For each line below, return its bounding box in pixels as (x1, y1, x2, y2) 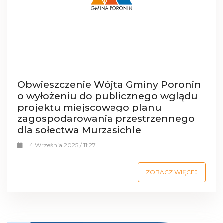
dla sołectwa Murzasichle (17, 123, 141, 136)
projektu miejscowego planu (17, 101, 162, 113)
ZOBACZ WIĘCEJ (146, 168, 198, 176)
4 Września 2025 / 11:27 (29, 141, 96, 149)
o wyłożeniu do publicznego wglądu (17, 89, 198, 102)
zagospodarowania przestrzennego (17, 112, 195, 124)
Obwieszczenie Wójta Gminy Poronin (17, 78, 201, 90)
